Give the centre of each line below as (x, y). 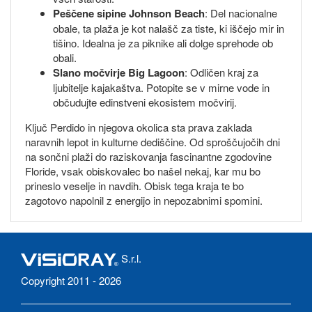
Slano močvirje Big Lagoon (119, 73)
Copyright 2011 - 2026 (71, 281)
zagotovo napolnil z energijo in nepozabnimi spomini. (144, 201)
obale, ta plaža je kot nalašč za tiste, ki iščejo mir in (169, 29)
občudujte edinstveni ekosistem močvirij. (145, 102)
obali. (65, 58)
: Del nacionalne (241, 13)
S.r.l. (130, 258)
